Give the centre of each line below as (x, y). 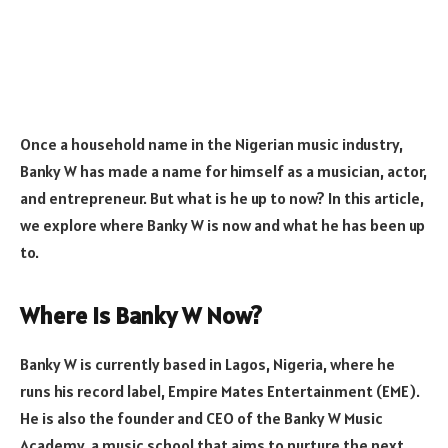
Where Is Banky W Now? (141, 315)
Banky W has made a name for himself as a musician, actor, (223, 170)
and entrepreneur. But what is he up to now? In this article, (222, 197)
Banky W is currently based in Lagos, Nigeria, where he (207, 363)
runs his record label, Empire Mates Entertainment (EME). (220, 390)
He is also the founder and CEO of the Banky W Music (201, 417)
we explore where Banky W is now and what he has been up (222, 224)
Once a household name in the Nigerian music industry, (211, 143)
